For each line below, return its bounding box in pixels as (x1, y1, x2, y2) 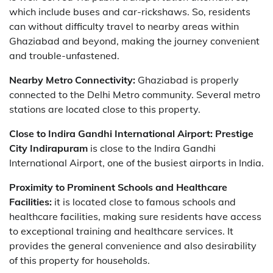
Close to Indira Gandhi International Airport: (9, 127, 213, 140)
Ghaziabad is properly (135, 73, 239, 86)
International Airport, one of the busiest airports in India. (9, 156, 264, 169)
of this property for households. (9, 253, 150, 266)
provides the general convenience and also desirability (9, 239, 257, 252)
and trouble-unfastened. (9, 49, 119, 62)
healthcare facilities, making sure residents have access (9, 210, 261, 222)
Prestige (215, 127, 253, 140)
